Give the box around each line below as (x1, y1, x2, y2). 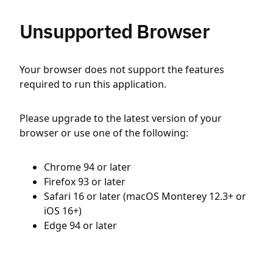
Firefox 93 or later (44, 175, 126, 188)
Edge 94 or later (44, 219, 117, 232)
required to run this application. (19, 77, 166, 91)
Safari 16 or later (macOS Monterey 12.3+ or (44, 190, 246, 203)
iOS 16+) (44, 204, 82, 218)
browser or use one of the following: (19, 126, 188, 140)
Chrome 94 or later (44, 160, 131, 174)
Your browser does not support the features (19, 63, 224, 76)
